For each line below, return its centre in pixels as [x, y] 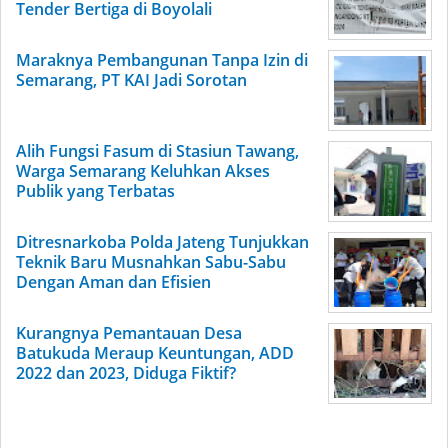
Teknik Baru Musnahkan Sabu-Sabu [151, 262]
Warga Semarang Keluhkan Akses [143, 171]
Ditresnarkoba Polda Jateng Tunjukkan [162, 242]
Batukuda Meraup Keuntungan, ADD [155, 353]
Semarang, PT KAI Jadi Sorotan [131, 80]
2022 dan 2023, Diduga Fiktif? [126, 373]
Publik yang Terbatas [95, 191]
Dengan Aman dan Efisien [113, 282]
